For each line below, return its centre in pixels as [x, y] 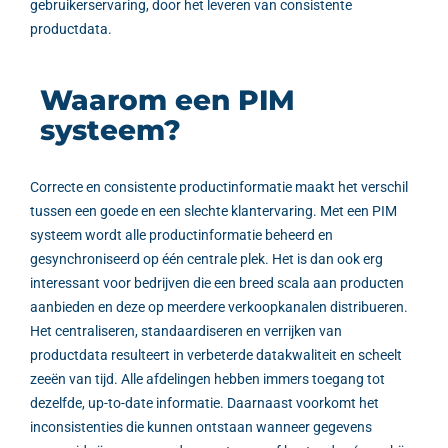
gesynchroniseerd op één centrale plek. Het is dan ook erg [206, 259]
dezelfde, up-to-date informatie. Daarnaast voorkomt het [204, 403]
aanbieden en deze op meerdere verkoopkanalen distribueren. [219, 307]
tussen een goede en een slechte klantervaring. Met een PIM [213, 211]
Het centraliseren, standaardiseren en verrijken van [186, 331]
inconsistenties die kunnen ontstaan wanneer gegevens [201, 427]
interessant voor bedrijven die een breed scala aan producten [217, 283]
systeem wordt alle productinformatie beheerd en [181, 235]
